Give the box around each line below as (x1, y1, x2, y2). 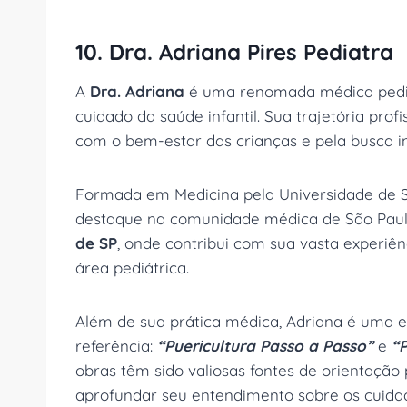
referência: (75, 336, 157, 356)
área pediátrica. (75, 258, 189, 278)
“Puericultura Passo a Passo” (157, 336, 373, 356)
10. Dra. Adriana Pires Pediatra (75, 38, 393, 66)
